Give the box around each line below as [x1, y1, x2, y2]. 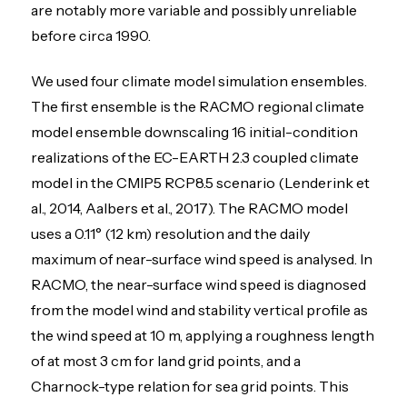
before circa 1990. [31, 25, 152, 45]
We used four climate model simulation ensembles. [31, 72, 368, 91]
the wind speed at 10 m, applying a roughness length [31, 326, 375, 345]
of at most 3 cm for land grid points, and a [31, 352, 302, 371]
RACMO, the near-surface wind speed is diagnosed [31, 275, 367, 294]
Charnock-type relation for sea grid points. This [31, 377, 350, 396]
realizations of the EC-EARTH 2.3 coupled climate [31, 148, 360, 167]
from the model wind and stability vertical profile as [31, 301, 369, 320]
